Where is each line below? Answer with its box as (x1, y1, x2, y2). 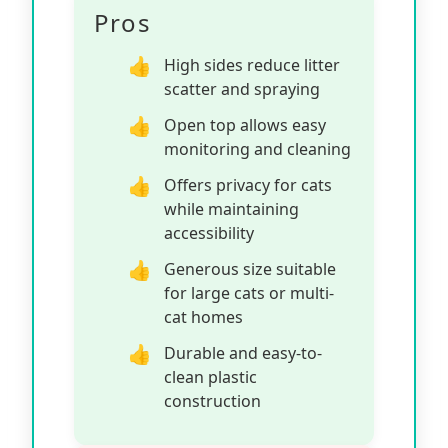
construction (164, 389, 261, 412)
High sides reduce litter (164, 53, 340, 76)
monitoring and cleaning (164, 137, 351, 160)
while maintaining (164, 197, 299, 220)
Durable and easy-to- (164, 341, 322, 364)
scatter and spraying (164, 77, 320, 100)
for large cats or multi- (164, 281, 334, 304)
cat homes (164, 305, 243, 328)
